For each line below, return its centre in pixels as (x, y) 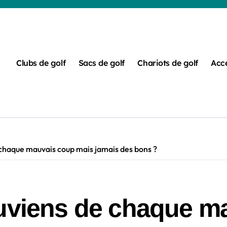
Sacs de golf (101, 63)
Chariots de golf (168, 63)
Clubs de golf (41, 63)
